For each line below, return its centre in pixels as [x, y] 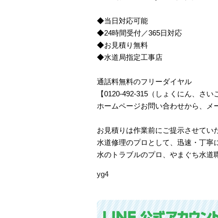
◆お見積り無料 [122, 45]
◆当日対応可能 [122, 20]
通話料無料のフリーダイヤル [144, 81]
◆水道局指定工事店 [130, 57]
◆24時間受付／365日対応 [139, 33]
